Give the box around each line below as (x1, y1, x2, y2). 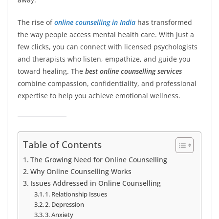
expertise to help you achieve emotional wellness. (18, 91, 180, 101)
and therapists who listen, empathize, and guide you (18, 54, 191, 64)
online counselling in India (54, 18, 135, 27)
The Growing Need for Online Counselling (30, 155, 167, 165)
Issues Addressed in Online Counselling (30, 178, 161, 188)
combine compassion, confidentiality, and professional (18, 79, 197, 88)
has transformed (135, 18, 192, 27)
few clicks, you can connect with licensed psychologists (18, 42, 197, 52)
